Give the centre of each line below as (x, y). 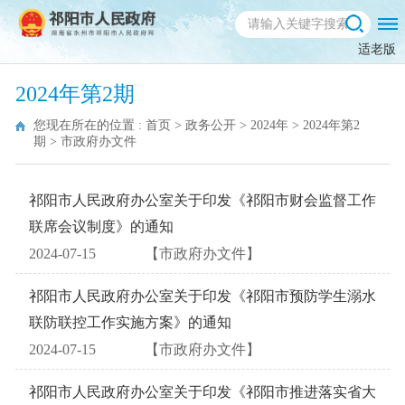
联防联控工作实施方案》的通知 (130, 322)
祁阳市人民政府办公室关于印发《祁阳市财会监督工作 (202, 200)
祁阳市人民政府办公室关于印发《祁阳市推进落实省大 (202, 392)
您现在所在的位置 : (89, 125)
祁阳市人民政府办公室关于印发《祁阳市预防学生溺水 (202, 296)
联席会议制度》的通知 (101, 226)
